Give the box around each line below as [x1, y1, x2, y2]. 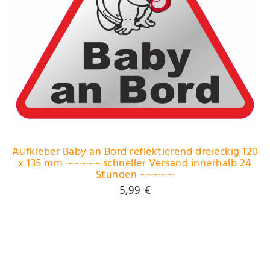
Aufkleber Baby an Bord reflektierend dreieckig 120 [11, 143, 259, 161]
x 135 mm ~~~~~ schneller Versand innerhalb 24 [18, 154, 252, 172]
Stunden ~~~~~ [95, 166, 175, 184]
